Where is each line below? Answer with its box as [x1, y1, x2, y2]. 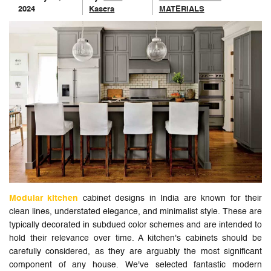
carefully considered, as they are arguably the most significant [9, 247, 262, 256]
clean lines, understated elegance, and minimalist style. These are [9, 207, 262, 217]
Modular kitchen [9, 194, 79, 203]
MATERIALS [158, 5, 204, 13]
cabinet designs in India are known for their [78, 194, 263, 203]
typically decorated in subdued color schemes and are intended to [9, 221, 262, 230]
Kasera [89, 5, 115, 13]
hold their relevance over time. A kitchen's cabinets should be [9, 234, 262, 243]
